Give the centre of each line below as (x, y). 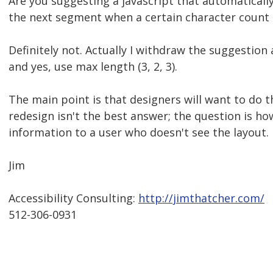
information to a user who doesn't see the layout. (139, 133)
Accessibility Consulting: (73, 198)
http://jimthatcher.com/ (201, 198)
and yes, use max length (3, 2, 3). (93, 67)
